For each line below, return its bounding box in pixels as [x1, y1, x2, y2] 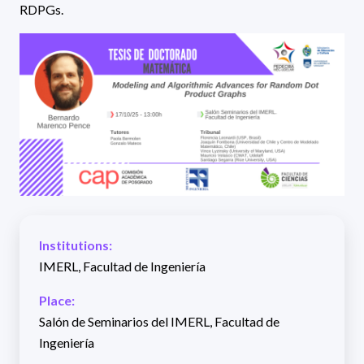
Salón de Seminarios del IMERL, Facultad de [39, 313, 279, 329]
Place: [39, 292, 75, 308]
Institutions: [39, 236, 112, 253]
